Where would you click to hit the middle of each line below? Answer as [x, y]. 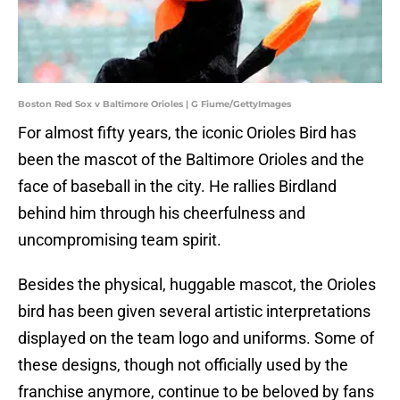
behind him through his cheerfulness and [162, 213]
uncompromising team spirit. [120, 240]
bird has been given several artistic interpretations [194, 312]
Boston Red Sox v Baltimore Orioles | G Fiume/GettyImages [154, 104]
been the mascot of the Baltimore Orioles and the [191, 160]
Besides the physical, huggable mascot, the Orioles [197, 285]
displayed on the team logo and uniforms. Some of [196, 338]
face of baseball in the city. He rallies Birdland [177, 187]
